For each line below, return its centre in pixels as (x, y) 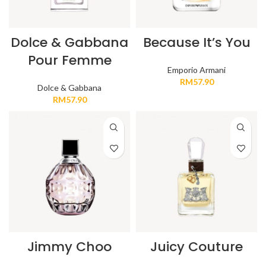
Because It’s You (197, 42)
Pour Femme (69, 60)
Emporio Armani (197, 70)
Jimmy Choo (69, 247)
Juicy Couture (197, 247)
